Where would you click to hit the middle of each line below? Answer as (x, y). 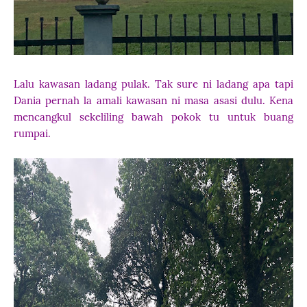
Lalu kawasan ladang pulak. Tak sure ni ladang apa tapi (153, 84)
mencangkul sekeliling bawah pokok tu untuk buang (153, 117)
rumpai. (35, 133)
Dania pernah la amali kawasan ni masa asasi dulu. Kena (153, 100)
